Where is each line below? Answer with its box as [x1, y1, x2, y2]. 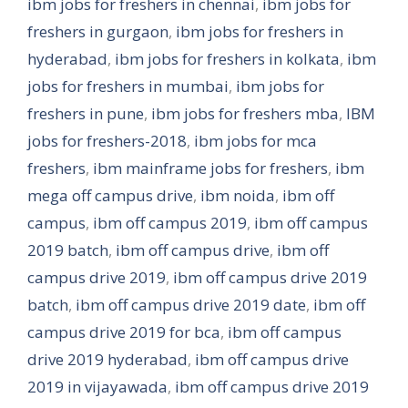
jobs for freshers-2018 [27, 130, 187, 151]
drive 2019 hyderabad [27, 349, 188, 370]
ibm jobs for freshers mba [151, 103, 339, 124]
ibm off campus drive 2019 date [76, 294, 306, 315]
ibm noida [200, 185, 275, 206]
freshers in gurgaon [27, 21, 168, 42]
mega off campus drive [27, 185, 193, 206]
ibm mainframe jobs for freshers [93, 158, 328, 178]
